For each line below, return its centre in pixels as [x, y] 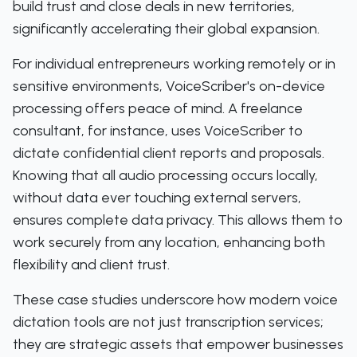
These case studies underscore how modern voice [175, 300]
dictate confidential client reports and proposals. [169, 153]
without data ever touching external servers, [157, 198]
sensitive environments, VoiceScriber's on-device [169, 86]
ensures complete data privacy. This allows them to [178, 220]
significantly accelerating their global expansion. [166, 29]
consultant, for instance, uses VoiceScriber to [158, 131]
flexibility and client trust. [91, 265]
